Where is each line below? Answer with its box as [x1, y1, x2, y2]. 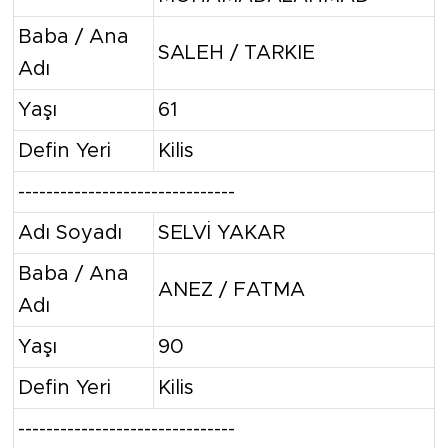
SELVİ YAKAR [158, 222, 285, 243]
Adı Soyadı [18, 222, 122, 243]
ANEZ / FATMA [158, 279, 305, 300]
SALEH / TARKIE [158, 42, 315, 63]
